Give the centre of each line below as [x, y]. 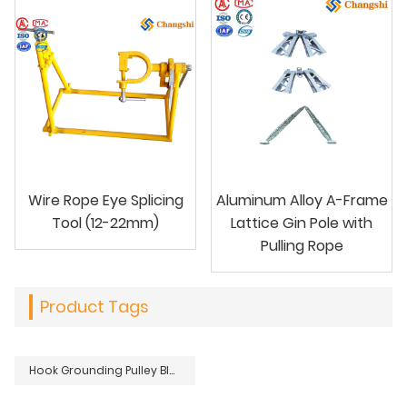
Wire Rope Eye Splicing [105, 201]
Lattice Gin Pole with [302, 223]
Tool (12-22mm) [105, 223]
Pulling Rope [302, 246]
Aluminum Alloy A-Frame [302, 201]
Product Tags [94, 307]
